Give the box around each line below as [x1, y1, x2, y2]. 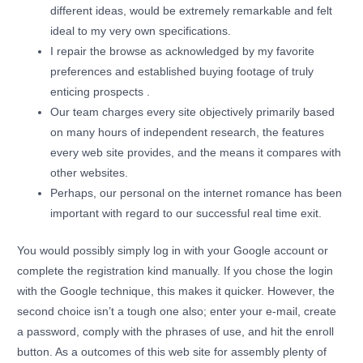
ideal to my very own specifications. [50, 25, 232, 38]
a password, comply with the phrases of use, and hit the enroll [17, 325, 335, 338]
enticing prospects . [50, 86, 151, 99]
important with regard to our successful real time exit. [50, 207, 322, 220]
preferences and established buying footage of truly [50, 66, 314, 79]
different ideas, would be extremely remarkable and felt [50, 5, 333, 18]
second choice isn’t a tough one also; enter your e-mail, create [17, 305, 337, 318]
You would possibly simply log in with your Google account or [17, 244, 329, 257]
